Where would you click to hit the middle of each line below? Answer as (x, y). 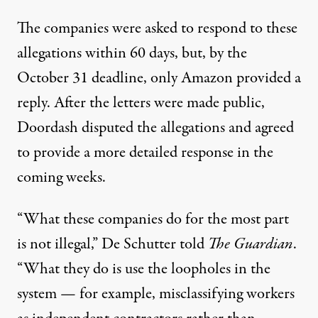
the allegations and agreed (214, 128)
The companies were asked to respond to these (157, 29)
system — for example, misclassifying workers (156, 294)
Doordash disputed (75, 128)
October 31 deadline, (82, 78)
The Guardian (251, 245)
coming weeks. (61, 178)
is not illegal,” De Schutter (97, 245)
